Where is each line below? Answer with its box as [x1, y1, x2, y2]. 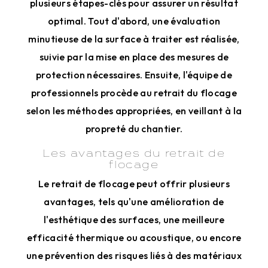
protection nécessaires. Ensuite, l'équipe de [35, 69, 233, 81]
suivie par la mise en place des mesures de [39, 51, 229, 63]
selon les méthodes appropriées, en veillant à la [26, 105, 242, 117]
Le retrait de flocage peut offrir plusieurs [38, 178, 230, 190]
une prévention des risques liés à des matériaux [26, 249, 242, 261]
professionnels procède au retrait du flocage [31, 87, 237, 99]
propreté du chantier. [85, 123, 183, 135]
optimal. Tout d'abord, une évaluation [47, 15, 221, 27]
